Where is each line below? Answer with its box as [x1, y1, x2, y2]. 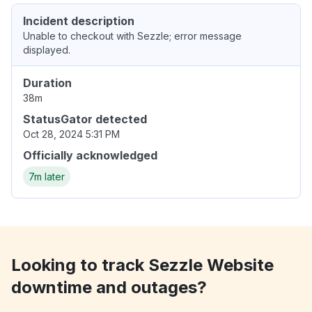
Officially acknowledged [23, 148, 157, 163]
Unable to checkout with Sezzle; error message [23, 30, 242, 42]
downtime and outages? [11, 277, 207, 298]
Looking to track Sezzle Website [11, 255, 274, 276]
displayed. [23, 44, 70, 56]
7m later [29, 171, 65, 183]
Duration [23, 76, 72, 91]
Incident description [23, 14, 134, 29]
